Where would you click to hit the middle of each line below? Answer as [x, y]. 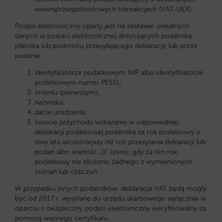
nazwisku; [50, 102]
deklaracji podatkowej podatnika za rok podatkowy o [118, 132]
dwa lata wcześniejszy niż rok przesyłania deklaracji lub [120, 142]
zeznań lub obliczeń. [67, 172]
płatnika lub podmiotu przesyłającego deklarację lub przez [106, 46]
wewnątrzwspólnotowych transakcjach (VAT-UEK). [114, 9]
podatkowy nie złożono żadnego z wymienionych [113, 162]
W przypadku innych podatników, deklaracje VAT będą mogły [111, 189]
